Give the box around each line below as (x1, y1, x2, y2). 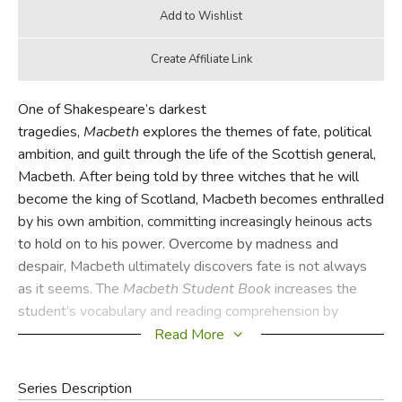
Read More (153, 324, 224, 345)
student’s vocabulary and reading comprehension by (17, 301, 338, 321)
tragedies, (17, 121, 83, 142)
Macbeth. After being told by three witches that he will (17, 166, 359, 187)
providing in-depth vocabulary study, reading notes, (17, 323, 333, 344)
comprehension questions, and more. (17, 345, 244, 366)
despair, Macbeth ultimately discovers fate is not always (17, 256, 367, 276)
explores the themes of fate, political (138, 121, 371, 142)
